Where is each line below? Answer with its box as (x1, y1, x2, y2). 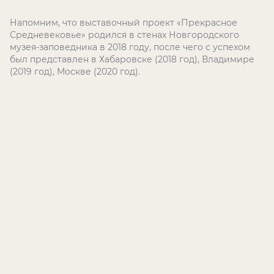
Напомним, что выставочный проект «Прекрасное (10, 17, 237, 28)
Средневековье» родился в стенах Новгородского (10, 29, 239, 40)
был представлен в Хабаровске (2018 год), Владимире (10, 54, 254, 65)
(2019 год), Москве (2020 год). (10, 66, 140, 77)
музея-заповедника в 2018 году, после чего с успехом (10, 42, 250, 53)
